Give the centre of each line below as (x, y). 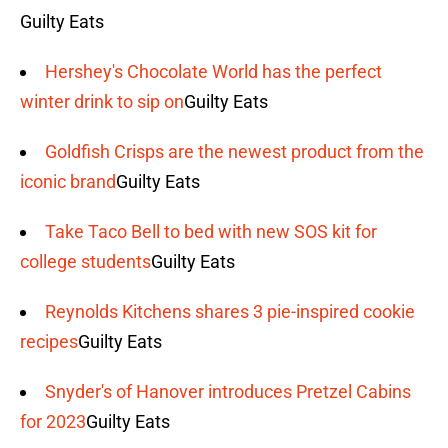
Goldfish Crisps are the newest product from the (234, 152)
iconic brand (68, 182)
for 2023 (53, 422)
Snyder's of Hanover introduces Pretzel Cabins (228, 392)
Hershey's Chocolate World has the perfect (213, 72)
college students (85, 262)
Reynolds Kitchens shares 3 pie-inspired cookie (230, 312)
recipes (49, 342)
